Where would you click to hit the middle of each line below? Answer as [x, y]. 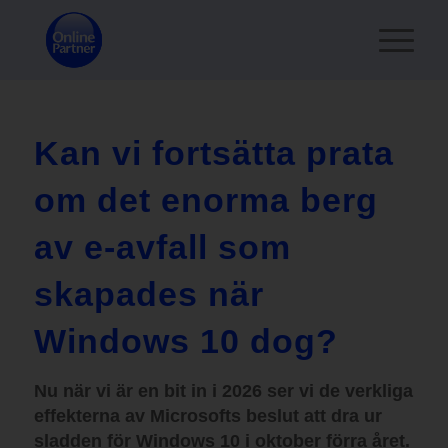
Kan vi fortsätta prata [213, 153]
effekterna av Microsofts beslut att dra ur [207, 416]
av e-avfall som [162, 247]
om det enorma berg [205, 200]
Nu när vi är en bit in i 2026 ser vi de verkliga [223, 391]
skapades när [148, 294]
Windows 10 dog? [185, 341]
